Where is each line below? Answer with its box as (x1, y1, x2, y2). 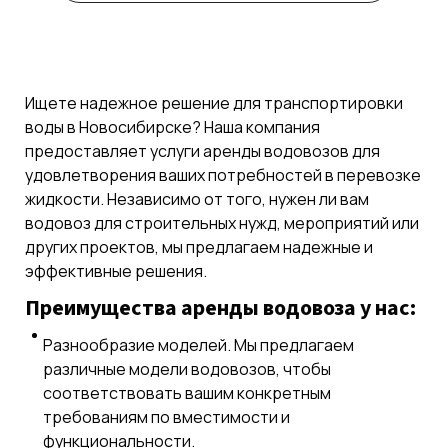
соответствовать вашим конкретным (43, 381, 331, 404)
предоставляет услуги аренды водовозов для (25, 139, 380, 162)
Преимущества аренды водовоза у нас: (25, 291, 416, 324)
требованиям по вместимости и (43, 405, 290, 428)
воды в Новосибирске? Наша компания (25, 115, 320, 138)
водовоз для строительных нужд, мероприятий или (25, 211, 419, 234)
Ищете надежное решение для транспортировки (25, 91, 403, 114)
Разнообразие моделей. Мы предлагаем (43, 333, 354, 356)
